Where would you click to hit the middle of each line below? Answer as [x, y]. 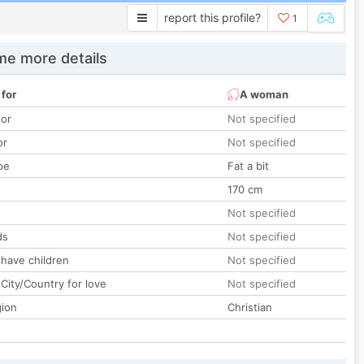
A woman [264, 95]
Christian [250, 308]
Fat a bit [248, 166]
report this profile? [212, 17]
